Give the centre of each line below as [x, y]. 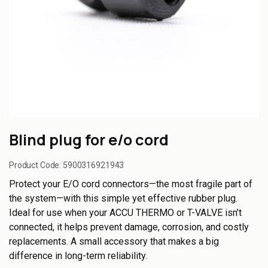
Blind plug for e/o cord [89, 140]
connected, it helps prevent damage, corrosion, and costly [129, 227]
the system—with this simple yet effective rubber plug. [123, 198]
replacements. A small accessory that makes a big [114, 241]
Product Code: [36, 165]
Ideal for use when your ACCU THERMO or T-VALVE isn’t [125, 213]
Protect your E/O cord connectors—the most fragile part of [131, 184]
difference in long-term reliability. [78, 256]
